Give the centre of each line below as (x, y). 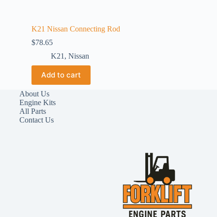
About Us (34, 94)
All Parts (33, 111)
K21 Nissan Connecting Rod (76, 29)
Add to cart (61, 75)
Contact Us (37, 120)
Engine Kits (38, 102)
